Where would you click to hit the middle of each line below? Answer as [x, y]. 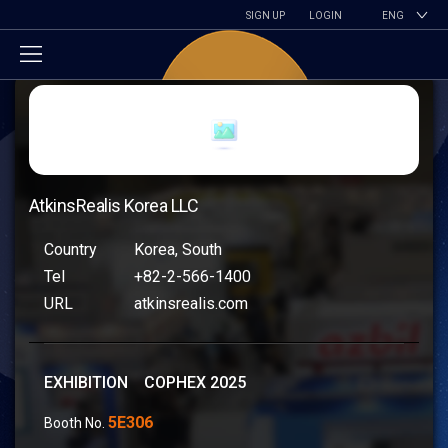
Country [70, 249]
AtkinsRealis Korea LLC [114, 205]
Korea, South [178, 249]
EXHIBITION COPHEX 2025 [145, 382]
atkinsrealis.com [191, 303]
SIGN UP [265, 15]
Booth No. [76, 423]
